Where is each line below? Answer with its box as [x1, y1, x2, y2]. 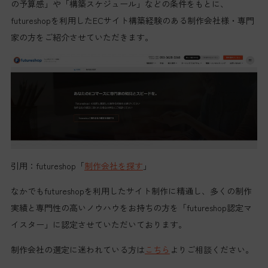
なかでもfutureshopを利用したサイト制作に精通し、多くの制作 [10, 184, 252, 197]
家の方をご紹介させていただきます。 [10, 31, 153, 44]
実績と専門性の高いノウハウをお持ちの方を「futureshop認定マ [10, 201, 252, 214]
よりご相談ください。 [169, 243, 254, 255]
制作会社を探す [84, 159, 143, 172]
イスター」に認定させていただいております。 [10, 218, 187, 230]
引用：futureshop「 [10, 159, 84, 172]
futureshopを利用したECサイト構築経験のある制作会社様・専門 [10, 14, 254, 27]
